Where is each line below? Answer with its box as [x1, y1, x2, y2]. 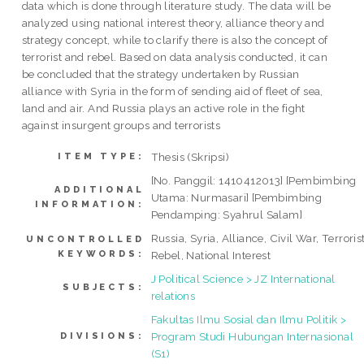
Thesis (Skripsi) [150, 149, 230, 163]
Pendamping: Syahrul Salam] [150, 207, 303, 221]
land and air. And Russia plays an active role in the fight [21, 101, 305, 115]
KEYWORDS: [58, 248, 145, 259]
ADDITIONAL [54, 184, 145, 195]
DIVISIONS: [60, 330, 145, 341]
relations [150, 288, 196, 302]
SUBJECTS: [63, 281, 145, 292]
